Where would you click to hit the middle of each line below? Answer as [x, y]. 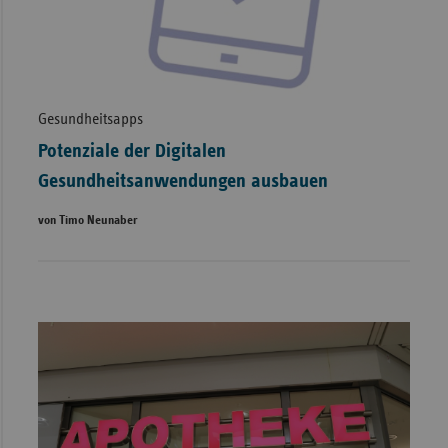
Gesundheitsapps [90, 118]
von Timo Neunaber [87, 220]
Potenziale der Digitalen [131, 150]
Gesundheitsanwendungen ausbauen [182, 180]
